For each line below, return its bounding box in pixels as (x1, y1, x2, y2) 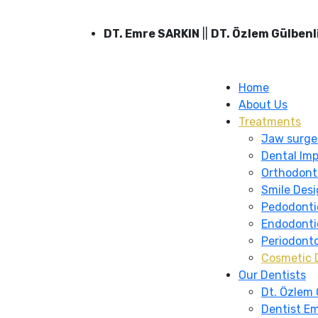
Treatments (238, 115, 301, 128)
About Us (238, 98, 287, 111)
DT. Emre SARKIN (104, 27, 199, 40)
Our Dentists (238, 268, 306, 282)
